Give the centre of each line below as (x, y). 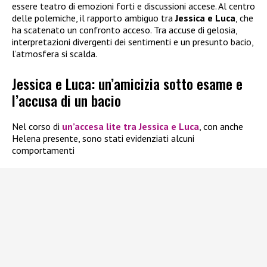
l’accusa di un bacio (66, 100)
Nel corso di (37, 127)
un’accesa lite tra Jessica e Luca (131, 127)
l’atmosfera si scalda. (55, 53)
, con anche (221, 127)
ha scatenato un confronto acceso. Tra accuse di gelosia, (125, 30)
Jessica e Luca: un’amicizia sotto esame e (127, 84)
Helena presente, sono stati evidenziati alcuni (103, 139)
